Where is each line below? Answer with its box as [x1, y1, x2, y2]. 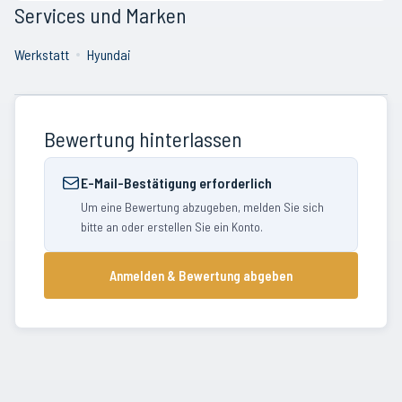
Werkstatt [14, 46, 69, 63]
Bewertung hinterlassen [44, 126, 242, 152]
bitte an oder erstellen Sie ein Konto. [81, 219, 263, 234]
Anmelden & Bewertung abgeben [109, 267, 293, 284]
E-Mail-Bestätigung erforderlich [81, 174, 272, 191]
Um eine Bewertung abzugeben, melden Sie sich [81, 199, 324, 214]
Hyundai [87, 46, 131, 63]
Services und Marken [14, 2, 187, 28]
